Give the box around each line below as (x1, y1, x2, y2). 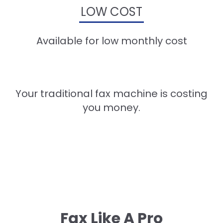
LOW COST (81, 3, 142, 20)
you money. (83, 101, 140, 115)
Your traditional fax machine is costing (15, 87, 208, 101)
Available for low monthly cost (36, 34, 187, 48)
